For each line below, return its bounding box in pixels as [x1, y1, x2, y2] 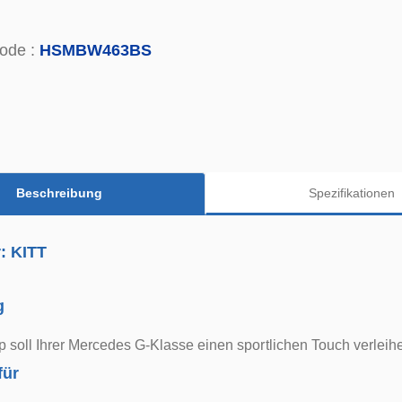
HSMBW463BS [39, 41, 152, 59]
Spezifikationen [308, 185, 395, 200]
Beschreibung [15, 185, 102, 200]
